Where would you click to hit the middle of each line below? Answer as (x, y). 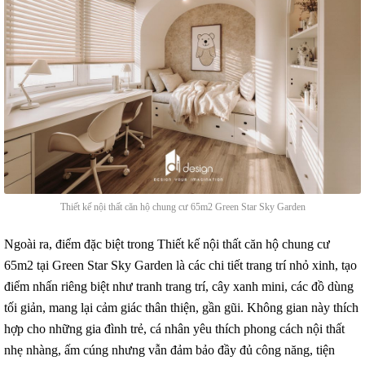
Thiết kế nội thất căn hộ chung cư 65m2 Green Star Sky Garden (182, 207)
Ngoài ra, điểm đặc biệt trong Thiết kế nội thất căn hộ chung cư (167, 244)
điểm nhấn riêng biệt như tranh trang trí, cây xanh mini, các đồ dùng (179, 286)
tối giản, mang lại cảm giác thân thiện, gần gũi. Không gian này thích (181, 308)
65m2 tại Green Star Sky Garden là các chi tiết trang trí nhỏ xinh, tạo (180, 265)
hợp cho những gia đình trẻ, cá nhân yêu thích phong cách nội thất (174, 329)
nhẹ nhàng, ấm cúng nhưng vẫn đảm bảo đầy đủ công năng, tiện (169, 350)
